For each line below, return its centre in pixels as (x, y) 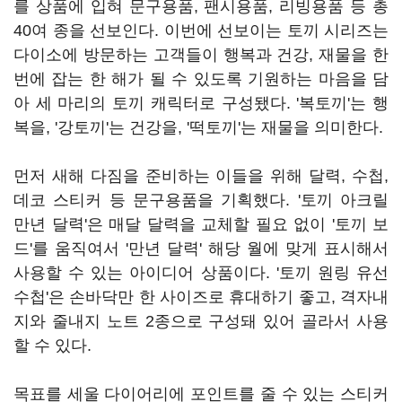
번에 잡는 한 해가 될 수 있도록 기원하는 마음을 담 (201, 79)
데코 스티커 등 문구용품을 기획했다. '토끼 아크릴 (201, 200)
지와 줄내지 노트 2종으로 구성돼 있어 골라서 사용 (201, 321)
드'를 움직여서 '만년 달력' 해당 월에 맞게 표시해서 (201, 249)
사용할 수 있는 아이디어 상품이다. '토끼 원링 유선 (201, 273)
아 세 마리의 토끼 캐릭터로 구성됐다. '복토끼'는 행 (201, 103)
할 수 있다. (52, 345)
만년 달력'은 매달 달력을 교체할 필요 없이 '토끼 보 (201, 224)
